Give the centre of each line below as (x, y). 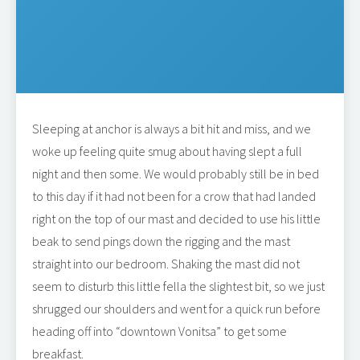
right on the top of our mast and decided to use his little (176, 219)
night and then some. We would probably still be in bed (176, 174)
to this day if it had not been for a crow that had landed (174, 196)
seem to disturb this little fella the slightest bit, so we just (178, 286)
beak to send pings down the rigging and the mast (161, 241)
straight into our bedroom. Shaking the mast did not (166, 264)
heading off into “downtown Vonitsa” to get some (160, 331)
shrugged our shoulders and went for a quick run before (176, 309)
